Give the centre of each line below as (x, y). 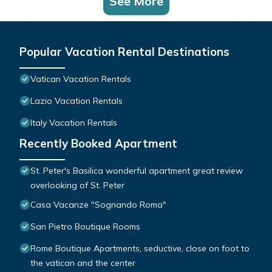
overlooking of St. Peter (77, 185)
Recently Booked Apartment (98, 144)
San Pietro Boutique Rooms (85, 227)
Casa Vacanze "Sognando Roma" (98, 205)
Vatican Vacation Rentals (81, 79)
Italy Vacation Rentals (74, 123)
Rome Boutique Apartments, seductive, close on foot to (140, 249)
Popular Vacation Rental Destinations (124, 52)
